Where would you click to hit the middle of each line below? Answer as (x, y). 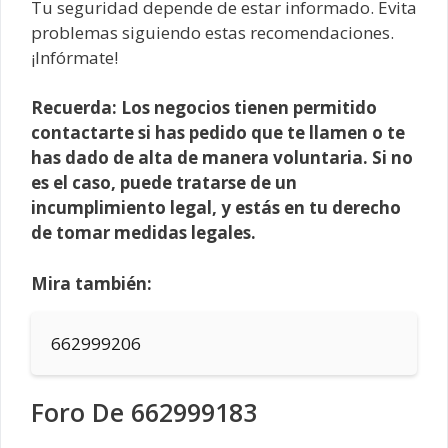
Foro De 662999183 (144, 411)
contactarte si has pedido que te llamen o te (218, 133)
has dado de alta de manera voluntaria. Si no (222, 158)
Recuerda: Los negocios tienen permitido (204, 108)
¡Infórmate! (74, 57)
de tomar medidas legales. (143, 233)
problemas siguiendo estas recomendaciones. (212, 32)
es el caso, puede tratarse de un (164, 183)
